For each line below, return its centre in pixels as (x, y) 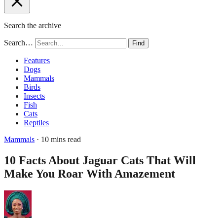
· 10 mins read (58, 139)
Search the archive (33, 25)
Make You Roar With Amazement (90, 173)
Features (37, 60)
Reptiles (36, 123)
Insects (34, 96)
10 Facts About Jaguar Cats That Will (100, 160)
